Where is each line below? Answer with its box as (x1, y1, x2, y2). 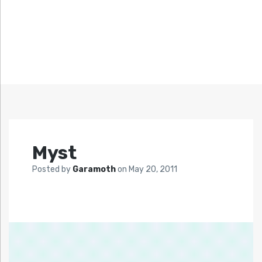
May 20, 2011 (129, 164, 177, 175)
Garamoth (73, 164, 118, 175)
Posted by (32, 164, 73, 175)
